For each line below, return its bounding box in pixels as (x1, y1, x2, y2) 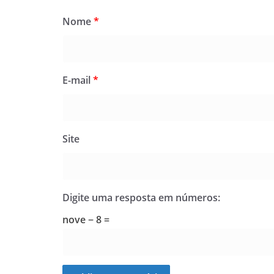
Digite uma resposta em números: (62, 191, 220, 204)
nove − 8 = (62, 213, 109, 226)
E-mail (62, 73, 93, 87)
